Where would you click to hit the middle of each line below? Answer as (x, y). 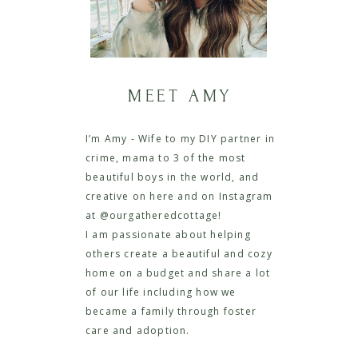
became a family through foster (171, 311)
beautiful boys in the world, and (173, 177)
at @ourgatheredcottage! (154, 215)
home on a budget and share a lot (178, 273)
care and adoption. (138, 330)
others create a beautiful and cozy (179, 254)
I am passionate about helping (168, 235)
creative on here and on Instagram (179, 196)
